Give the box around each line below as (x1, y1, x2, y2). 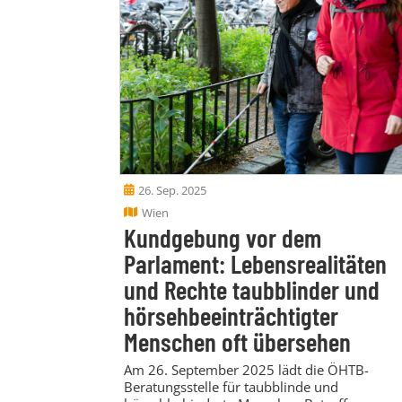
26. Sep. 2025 (138, 181, 206, 198)
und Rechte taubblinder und (124, 273, 380, 305)
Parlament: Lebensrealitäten (124, 247, 387, 279)
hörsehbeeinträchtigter (124, 299, 338, 331)
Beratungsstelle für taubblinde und (124, 377, 338, 396)
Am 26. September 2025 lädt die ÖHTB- (124, 360, 369, 379)
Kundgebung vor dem (124, 221, 321, 253)
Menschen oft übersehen (124, 325, 351, 357)
